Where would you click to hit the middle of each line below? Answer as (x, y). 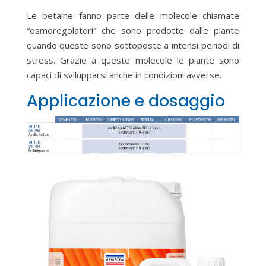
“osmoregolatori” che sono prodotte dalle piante (133, 30)
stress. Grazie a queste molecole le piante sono (133, 60)
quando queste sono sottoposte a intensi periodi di (133, 45)
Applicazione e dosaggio (126, 101)
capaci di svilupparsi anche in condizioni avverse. (124, 75)
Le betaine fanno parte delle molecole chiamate (133, 15)
